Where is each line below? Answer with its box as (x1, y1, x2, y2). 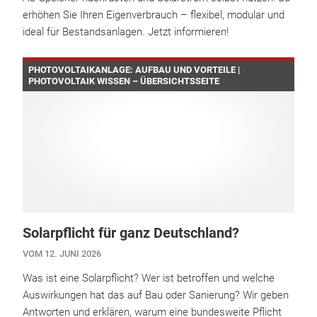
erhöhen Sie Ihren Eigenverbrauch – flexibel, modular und (23, 8, 284, 22)
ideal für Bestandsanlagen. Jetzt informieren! (23, 25, 229, 39)
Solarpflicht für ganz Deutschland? (23, 224, 239, 242)
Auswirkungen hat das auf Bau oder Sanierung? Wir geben (23, 289, 289, 302)
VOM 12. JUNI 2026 (23, 248, 101, 260)
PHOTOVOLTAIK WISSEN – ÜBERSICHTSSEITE (28, 76, 219, 87)
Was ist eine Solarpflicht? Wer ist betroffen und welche (23, 272, 275, 285)
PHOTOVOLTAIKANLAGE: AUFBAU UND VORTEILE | (28, 64, 240, 76)
